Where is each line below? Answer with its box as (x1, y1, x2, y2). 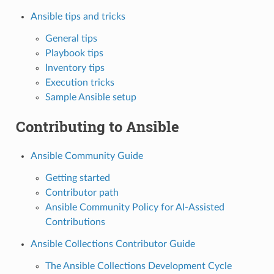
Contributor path (45, 187, 119, 198)
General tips (45, 33, 97, 43)
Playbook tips (45, 48, 103, 58)
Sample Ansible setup (45, 92, 136, 102)
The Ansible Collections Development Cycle (45, 261, 232, 271)
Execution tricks (45, 77, 114, 87)
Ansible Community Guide (30, 150, 143, 161)
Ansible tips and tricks (30, 11, 125, 21)
